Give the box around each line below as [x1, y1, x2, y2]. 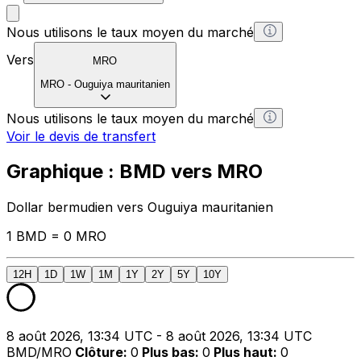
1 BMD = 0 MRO [6, 228, 106, 245]
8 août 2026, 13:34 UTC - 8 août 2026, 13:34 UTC [6, 328, 312, 345]
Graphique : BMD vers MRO [6, 160, 263, 184]
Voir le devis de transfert [6, 127, 156, 144]
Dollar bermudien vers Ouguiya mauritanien [6, 199, 273, 216]
